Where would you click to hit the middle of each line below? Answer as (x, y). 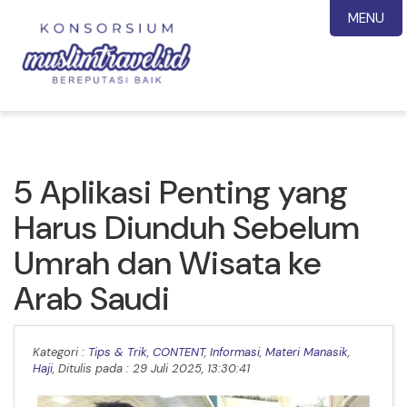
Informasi (235, 352)
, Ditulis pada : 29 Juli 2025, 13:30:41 (151, 368)
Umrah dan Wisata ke (168, 263)
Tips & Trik (118, 352)
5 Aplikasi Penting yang (181, 192)
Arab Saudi (92, 298)
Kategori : (60, 352)
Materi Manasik (307, 352)
